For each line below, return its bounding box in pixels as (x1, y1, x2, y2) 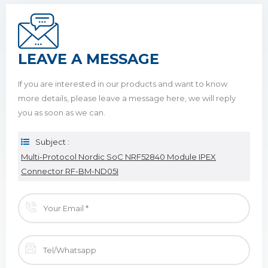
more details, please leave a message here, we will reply (18, 93, 236, 103)
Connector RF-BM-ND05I (21, 166, 118, 176)
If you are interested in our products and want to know (18, 79, 227, 89)
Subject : (35, 137, 69, 147)
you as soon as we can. (18, 108, 105, 118)
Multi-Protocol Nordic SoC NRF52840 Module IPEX (21, 152, 216, 162)
